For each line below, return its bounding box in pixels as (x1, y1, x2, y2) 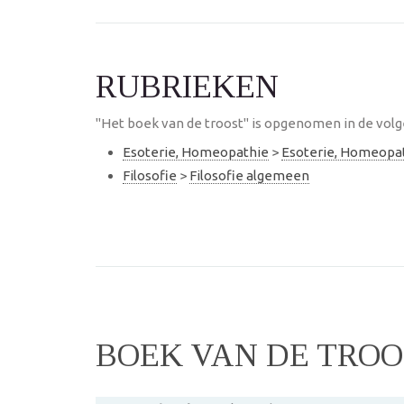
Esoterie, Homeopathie (123, 144, 269, 160)
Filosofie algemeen (189, 167, 309, 183)
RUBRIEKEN (96, 69, 279, 105)
